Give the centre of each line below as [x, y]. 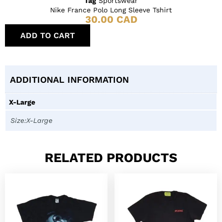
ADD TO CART [48, 36]
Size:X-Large [31, 120]
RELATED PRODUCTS [111, 158]
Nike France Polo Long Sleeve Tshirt [111, 10]
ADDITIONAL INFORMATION [69, 80]
